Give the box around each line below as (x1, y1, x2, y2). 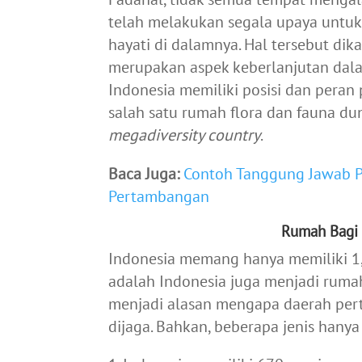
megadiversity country (108, 124, 261, 146)
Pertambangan (108, 186, 210, 208)
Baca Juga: (108, 163, 180, 185)
